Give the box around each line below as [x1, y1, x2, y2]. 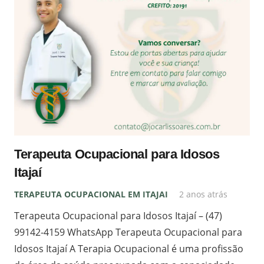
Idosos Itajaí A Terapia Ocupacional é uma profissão [14, 242, 243, 255]
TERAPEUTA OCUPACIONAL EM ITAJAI [14, 188, 168, 200]
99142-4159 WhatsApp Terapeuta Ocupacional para [14, 225, 242, 239]
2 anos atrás [179, 188, 228, 200]
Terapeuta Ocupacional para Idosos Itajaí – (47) [14, 209, 222, 222]
